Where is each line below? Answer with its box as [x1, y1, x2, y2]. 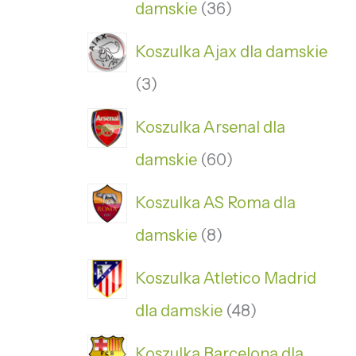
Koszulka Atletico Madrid [135, 268, 316, 288]
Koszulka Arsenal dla [135, 117, 285, 137]
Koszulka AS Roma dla [135, 192, 296, 212]
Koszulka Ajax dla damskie [135, 41, 327, 61]
